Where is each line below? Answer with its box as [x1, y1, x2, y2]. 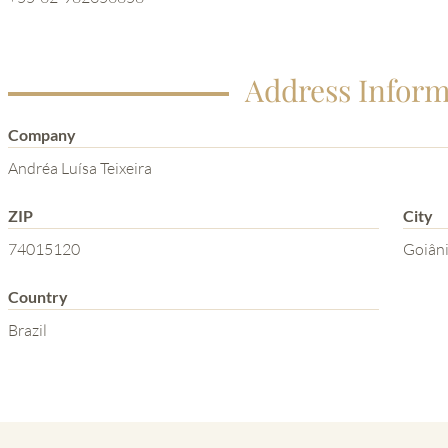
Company [8, 124, 76, 144]
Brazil [8, 319, 47, 340]
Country [8, 286, 68, 306]
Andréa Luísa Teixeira [8, 157, 152, 178]
